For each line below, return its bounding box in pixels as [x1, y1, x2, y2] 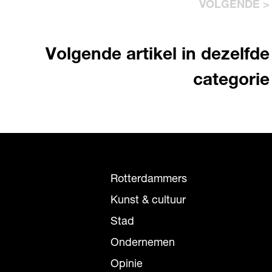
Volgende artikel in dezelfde [46, 47, 270, 64]
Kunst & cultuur [110, 195, 186, 206]
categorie [193, 73, 270, 90]
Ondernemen [110, 238, 175, 249]
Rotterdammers [110, 174, 187, 185]
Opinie [110, 259, 143, 270]
